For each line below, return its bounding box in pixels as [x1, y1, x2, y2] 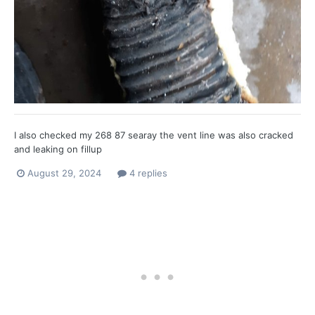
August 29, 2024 [27, 167, 101, 179]
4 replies [127, 167, 167, 179]
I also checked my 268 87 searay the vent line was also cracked [14, 129, 293, 141]
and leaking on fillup [14, 143, 102, 155]
